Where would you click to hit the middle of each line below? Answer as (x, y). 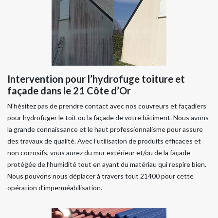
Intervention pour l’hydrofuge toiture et (96, 79)
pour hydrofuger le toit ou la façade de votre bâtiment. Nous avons (108, 118)
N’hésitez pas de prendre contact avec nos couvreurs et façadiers (107, 106)
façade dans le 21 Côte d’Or (69, 91)
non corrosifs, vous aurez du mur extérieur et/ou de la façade (99, 153)
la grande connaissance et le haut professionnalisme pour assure (105, 129)
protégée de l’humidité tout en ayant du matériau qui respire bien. (107, 164)
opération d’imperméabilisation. (55, 188)
